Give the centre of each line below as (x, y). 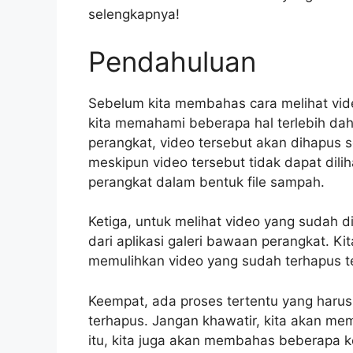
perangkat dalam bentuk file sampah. (206, 182)
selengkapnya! (134, 15)
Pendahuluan (172, 61)
